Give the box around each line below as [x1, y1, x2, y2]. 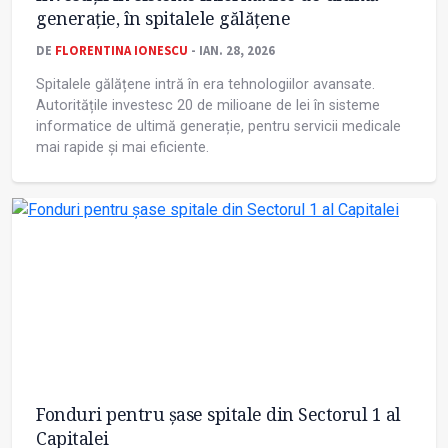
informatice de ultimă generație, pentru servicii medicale [36, 118, 401, 136]
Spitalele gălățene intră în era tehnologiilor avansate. [36, 76, 375, 94]
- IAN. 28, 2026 [188, 42, 275, 59]
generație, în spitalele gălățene [36, 6, 290, 31]
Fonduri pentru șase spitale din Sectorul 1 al [36, 402, 401, 427]
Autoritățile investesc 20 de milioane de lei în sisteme [36, 97, 380, 115]
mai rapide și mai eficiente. [36, 139, 209, 157]
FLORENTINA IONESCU [55, 42, 188, 59]
